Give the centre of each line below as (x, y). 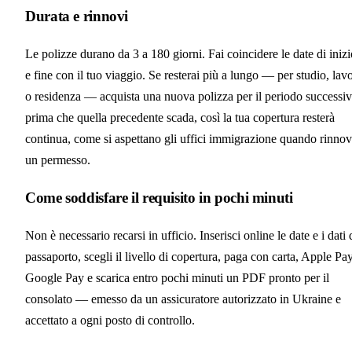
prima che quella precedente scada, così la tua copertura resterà (180, 118)
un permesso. (58, 160)
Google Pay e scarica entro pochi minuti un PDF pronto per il (177, 277)
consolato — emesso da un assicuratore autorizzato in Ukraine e (183, 299)
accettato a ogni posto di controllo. (110, 320)
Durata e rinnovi (77, 16)
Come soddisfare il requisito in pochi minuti (159, 197)
